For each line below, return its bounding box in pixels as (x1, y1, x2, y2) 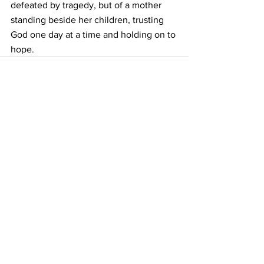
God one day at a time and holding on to (11, 29, 178, 40)
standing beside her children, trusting (11, 15, 166, 25)
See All (163, 115, 189, 125)
